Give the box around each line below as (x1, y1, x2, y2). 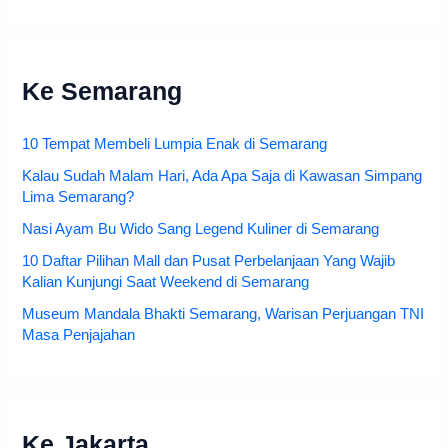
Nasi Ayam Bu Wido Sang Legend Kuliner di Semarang (22, 221, 380, 238)
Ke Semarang (22, 77, 183, 105)
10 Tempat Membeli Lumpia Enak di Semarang (22, 136, 328, 153)
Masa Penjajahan (22, 327, 136, 344)
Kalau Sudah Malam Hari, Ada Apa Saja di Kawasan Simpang (22, 168, 423, 185)
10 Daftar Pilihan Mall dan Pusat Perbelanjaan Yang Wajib (22, 253, 396, 270)
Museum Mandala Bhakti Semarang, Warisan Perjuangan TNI (22, 306, 425, 323)
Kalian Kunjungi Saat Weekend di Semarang (22, 274, 310, 291)
